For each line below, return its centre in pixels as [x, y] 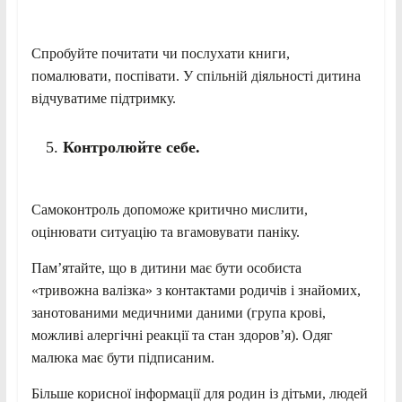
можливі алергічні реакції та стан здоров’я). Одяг [182, 335]
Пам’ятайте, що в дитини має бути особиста [166, 267]
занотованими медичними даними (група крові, [178, 312]
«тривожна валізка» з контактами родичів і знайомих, [196, 290]
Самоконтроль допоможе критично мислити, [169, 209]
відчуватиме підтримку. [103, 98]
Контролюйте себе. [131, 147]
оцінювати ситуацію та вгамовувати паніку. [165, 232]
